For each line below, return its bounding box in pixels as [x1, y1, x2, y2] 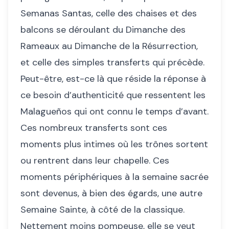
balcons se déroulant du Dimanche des [20, 24, 186, 36]
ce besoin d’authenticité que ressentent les [20, 89, 205, 102]
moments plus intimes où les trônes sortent [20, 138, 208, 151]
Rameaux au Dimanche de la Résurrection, [20, 40, 198, 53]
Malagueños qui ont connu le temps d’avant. [20, 105, 209, 118]
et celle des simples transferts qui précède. [20, 56, 204, 69]
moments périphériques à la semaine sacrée [20, 171, 209, 184]
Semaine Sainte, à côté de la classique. [20, 203, 185, 216]
